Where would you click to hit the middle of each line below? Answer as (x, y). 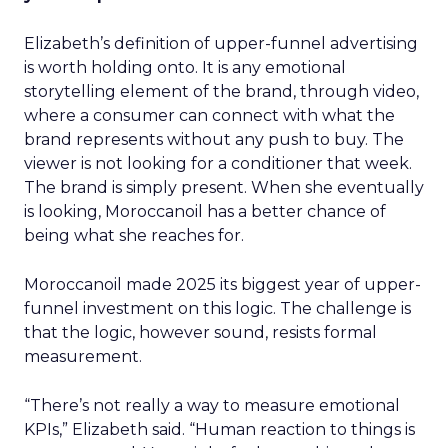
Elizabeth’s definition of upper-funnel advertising (221, 43)
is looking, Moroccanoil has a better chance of (205, 211)
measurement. (83, 356)
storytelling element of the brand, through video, (221, 91)
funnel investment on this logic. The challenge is (217, 308)
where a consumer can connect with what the (209, 115)
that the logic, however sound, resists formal (200, 332)
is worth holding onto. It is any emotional (185, 67)
